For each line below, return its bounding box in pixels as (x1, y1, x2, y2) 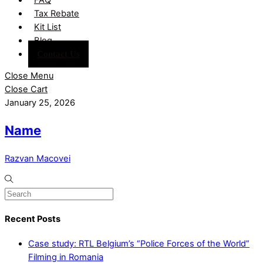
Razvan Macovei (5, 153, 70, 164)
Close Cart (5, 84, 48, 95)
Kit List (34, 21, 61, 32)
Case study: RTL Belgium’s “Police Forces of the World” (28, 238, 249, 249)
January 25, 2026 (5, 97, 75, 109)
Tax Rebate (34, 8, 79, 19)
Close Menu (5, 70, 53, 82)
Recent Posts (5, 213, 60, 224)
